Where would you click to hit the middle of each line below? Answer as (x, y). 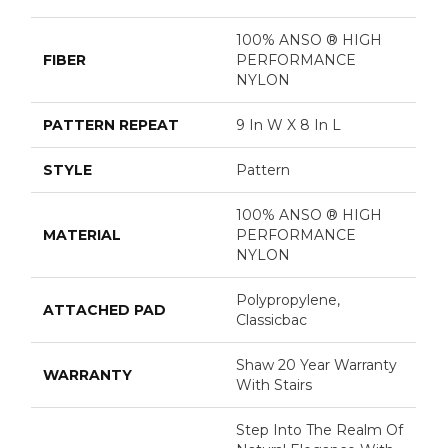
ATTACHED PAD (105, 309)
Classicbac (272, 319)
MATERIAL (82, 234)
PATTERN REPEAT (111, 124)
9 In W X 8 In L (289, 124)
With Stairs (274, 384)
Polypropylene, (288, 299)
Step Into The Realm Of (320, 429)
